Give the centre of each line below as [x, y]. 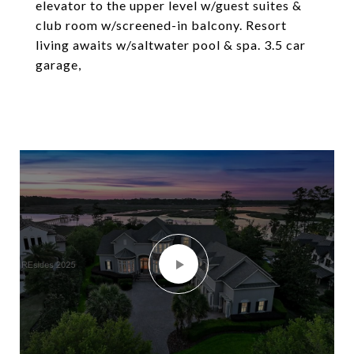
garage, [58, 64]
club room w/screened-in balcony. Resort [161, 25]
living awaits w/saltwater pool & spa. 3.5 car [171, 45]
